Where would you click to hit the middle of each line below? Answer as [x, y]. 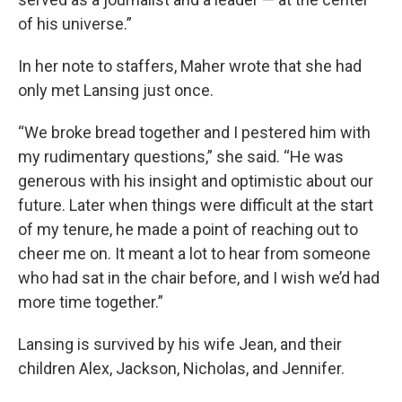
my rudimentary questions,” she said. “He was [181, 157]
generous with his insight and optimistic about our [196, 181]
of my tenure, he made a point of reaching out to [188, 229]
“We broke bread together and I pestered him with [194, 132]
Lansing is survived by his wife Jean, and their [180, 344]
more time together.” [91, 302]
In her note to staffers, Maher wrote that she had [190, 66]
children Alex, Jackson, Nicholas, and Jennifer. [181, 368]
